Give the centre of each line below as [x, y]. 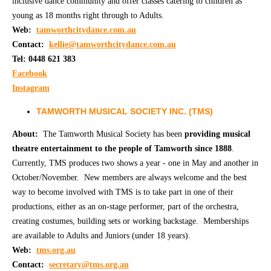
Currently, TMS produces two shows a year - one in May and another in [135, 163]
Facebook [30, 73]
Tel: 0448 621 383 [44, 59]
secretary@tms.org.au [89, 264]
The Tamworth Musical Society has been [113, 134]
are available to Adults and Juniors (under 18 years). [101, 235]
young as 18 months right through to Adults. [90, 15]
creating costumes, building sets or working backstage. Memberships [130, 221]
